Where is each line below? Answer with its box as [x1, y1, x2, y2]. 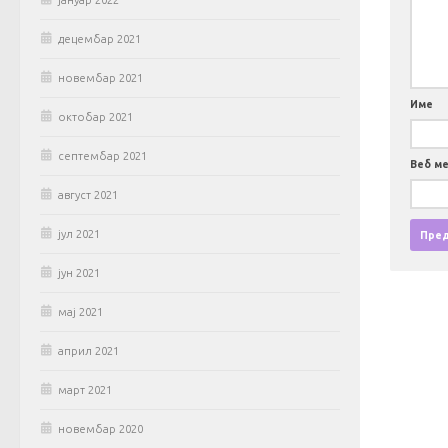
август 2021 [58, 189, 118, 202]
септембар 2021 [58, 150, 147, 163]
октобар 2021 [58, 111, 133, 124]
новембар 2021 [58, 72, 143, 85]
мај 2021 [58, 306, 103, 319]
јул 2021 [58, 228, 100, 241]
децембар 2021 [58, 33, 141, 46]
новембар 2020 [58, 423, 143, 436]
